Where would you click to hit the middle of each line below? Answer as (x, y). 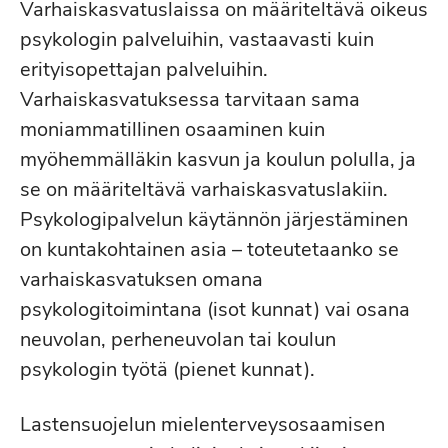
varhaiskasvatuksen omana (141, 279)
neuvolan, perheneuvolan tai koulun (178, 339)
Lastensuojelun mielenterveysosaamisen (202, 424)
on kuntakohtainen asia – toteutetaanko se (209, 249)
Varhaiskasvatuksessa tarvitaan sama (190, 99)
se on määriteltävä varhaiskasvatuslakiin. (204, 189)
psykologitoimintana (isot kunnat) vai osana (215, 309)
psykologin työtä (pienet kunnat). (167, 369)
